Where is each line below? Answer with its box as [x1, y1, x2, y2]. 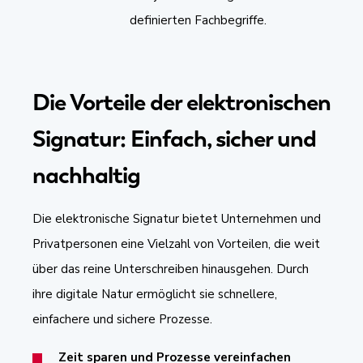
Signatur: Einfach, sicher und [32, 122, 316, 154]
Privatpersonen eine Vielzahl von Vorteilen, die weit [32, 235, 320, 252]
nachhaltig [32, 159, 145, 190]
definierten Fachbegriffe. [130, 11, 267, 28]
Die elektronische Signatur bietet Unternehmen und [32, 210, 321, 227]
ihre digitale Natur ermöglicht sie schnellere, [32, 285, 277, 302]
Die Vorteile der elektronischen [32, 86, 331, 117]
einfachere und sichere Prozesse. [32, 310, 212, 327]
